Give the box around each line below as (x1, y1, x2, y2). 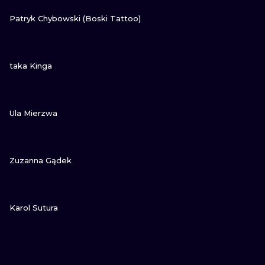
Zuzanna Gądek (9, 156, 72, 165)
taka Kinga (9, 61, 52, 70)
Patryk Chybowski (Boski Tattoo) (9, 14, 141, 23)
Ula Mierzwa (9, 108, 57, 118)
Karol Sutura (9, 203, 58, 212)
